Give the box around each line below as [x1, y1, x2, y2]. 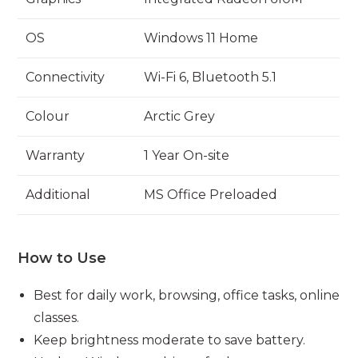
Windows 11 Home [144, 30, 259, 46]
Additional [26, 186, 91, 202]
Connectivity [26, 69, 105, 85]
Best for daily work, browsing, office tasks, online [34, 287, 340, 303]
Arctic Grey [144, 108, 216, 124]
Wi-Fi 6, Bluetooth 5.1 [144, 69, 277, 85]
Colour [26, 108, 70, 124]
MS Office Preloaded [144, 186, 278, 202]
